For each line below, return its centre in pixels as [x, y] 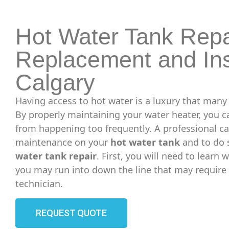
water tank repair [56, 156]
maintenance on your [63, 142]
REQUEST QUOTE [71, 213]
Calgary [55, 83]
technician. [39, 184]
